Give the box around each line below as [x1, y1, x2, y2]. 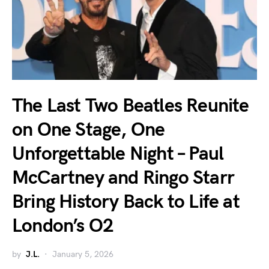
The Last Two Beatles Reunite [12, 94, 249, 118]
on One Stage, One [12, 118, 165, 142]
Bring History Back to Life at [12, 190, 240, 214]
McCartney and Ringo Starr [12, 166, 235, 190]
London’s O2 [12, 214, 114, 238]
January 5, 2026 [52, 249, 113, 260]
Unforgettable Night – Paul [12, 142, 224, 166]
